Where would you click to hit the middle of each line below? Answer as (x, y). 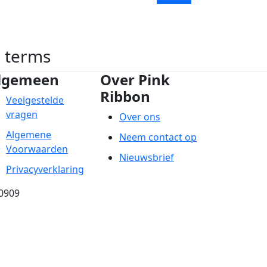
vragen (22, 115)
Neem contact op (158, 137)
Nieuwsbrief (147, 158)
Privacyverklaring (45, 170)
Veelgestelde (35, 100)
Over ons (140, 117)
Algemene (29, 135)
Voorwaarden (37, 149)
